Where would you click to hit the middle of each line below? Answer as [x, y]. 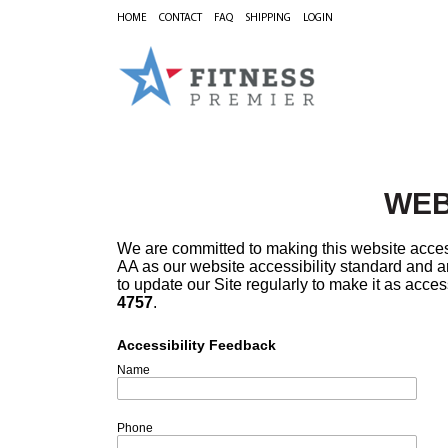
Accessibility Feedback [196, 345]
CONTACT [180, 18]
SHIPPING [268, 18]
